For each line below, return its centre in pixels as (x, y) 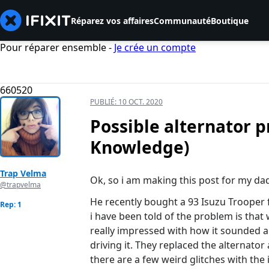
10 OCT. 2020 (141, 102)
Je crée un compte (155, 47)
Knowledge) (140, 147)
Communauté (182, 20)
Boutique (230, 20)
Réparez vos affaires (112, 20)
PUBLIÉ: (104, 102)
